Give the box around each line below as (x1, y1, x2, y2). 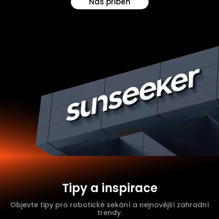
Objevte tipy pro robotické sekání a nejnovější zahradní (10, 200, 209, 210)
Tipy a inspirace (62, 180, 157, 197)
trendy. (97, 208, 122, 218)
